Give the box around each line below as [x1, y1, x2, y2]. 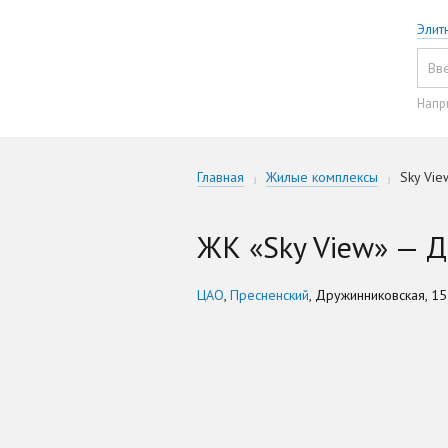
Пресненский [230, 286, 309, 305]
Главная [197, 168, 244, 187]
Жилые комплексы [266, 168, 378, 187]
